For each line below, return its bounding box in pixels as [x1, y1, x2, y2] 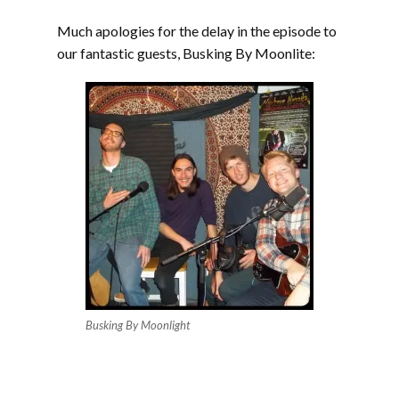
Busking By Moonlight [85, 318, 190, 332]
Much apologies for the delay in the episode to [57, 22, 337, 39]
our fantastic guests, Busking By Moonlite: [57, 45, 315, 61]
